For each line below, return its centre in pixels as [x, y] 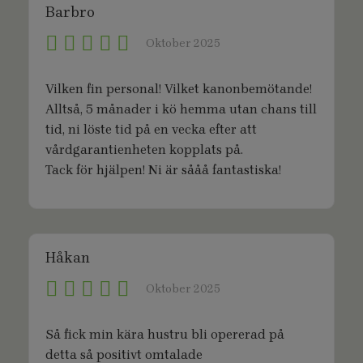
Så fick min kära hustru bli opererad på [165, 334]
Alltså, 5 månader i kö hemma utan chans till [181, 109]
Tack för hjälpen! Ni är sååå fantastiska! [163, 170]
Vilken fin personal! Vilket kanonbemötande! [179, 89]
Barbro [70, 12]
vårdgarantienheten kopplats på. [144, 149]
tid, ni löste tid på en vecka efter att [151, 129]
